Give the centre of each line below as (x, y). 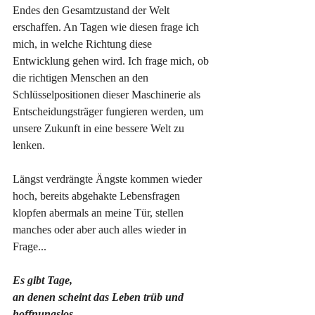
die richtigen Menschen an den (82, 78)
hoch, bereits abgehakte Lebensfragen (98, 196)
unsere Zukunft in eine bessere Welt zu (100, 129)
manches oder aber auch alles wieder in (101, 230)
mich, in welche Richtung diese (84, 44)
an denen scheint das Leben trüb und (99, 297)
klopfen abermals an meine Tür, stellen (99, 213)
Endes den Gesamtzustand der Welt (92, 11)
